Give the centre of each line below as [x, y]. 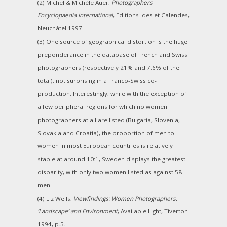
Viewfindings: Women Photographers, [125, 198]
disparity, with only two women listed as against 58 [110, 172]
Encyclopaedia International [75, 15]
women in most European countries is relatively [105, 146]
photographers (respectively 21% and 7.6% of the [108, 67]
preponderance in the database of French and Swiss [112, 54]
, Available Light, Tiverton [153, 211]
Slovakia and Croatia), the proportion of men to [106, 133]
